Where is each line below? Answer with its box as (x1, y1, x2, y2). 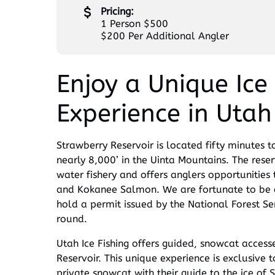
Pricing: (101, 6, 134, 18)
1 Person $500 (101, 18, 168, 30)
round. (56, 213, 87, 225)
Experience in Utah (56, 99, 272, 128)
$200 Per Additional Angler (101, 30, 229, 42)
